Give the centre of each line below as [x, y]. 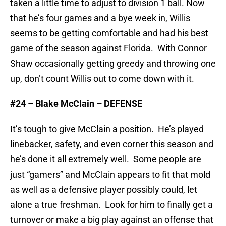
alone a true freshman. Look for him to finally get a [111, 205]
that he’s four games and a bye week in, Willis [100, 18]
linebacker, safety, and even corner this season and [112, 144]
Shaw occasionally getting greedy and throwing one [113, 64]
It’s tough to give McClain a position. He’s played [107, 129]
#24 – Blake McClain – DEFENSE [76, 104]
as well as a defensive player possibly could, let [104, 190]
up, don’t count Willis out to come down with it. [102, 79]
